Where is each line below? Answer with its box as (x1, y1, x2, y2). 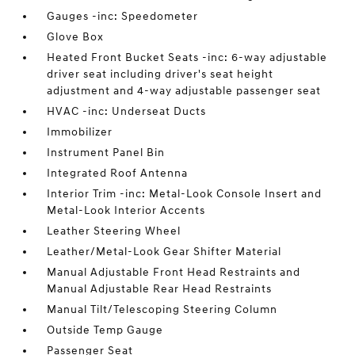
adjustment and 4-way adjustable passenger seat (47, 84, 322, 97)
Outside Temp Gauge (47, 323, 164, 337)
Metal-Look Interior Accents (47, 204, 206, 217)
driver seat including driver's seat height (47, 67, 274, 81)
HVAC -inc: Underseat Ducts (47, 105, 207, 118)
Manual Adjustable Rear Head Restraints (47, 282, 273, 296)
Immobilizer (47, 125, 113, 139)
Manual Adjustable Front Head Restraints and (47, 265, 301, 279)
